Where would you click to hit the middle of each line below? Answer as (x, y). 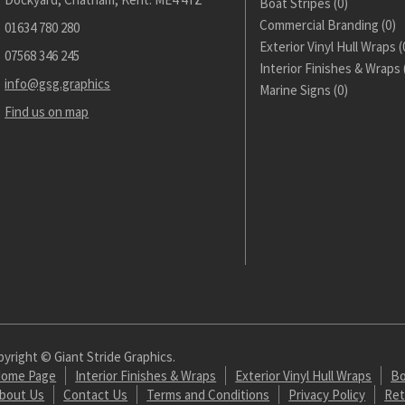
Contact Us (96, 395)
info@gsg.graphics (58, 84)
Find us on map (47, 112)
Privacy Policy (327, 395)
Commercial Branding (320, 25)
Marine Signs (296, 90)
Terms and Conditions (208, 395)
